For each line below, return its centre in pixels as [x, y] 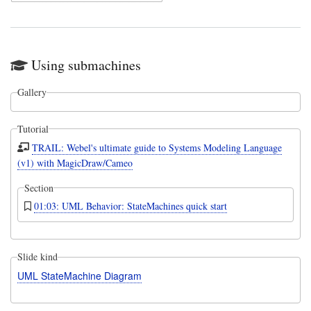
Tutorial [33, 128]
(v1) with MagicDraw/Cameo [75, 162]
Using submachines [86, 65]
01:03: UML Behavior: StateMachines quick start [131, 206]
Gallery [32, 92]
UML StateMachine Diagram [79, 276]
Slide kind [37, 257]
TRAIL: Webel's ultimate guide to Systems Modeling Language [157, 147]
